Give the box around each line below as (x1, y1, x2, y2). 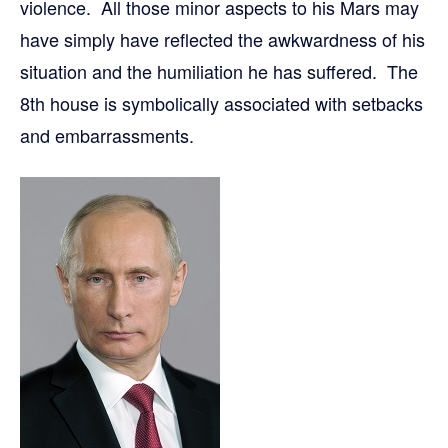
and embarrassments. (20, 122, 194, 148)
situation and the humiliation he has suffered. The (20, 58, 418, 84)
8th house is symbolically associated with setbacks (20, 90, 423, 116)
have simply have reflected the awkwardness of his (20, 26, 425, 52)
